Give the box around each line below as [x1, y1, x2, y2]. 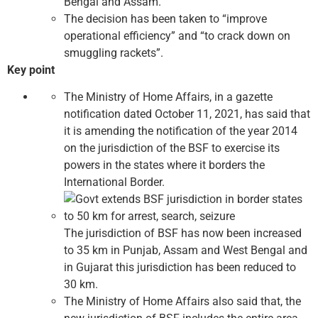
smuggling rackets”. [64, 45, 163, 60]
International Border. [64, 175, 165, 189]
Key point [7, 62, 55, 77]
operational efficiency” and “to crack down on [64, 28, 290, 43]
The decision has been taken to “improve [64, 11, 267, 26]
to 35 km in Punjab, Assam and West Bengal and [64, 243, 307, 257]
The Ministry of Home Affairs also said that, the [64, 294, 301, 308]
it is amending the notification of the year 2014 [64, 124, 297, 138]
